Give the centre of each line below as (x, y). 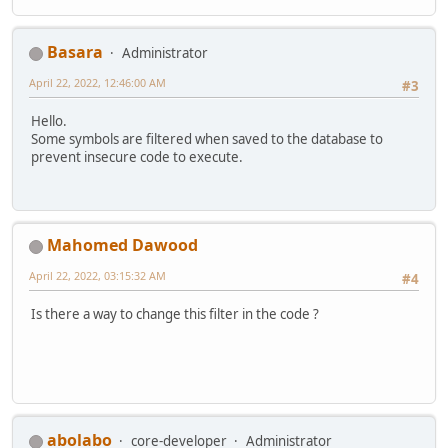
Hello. (49, 120)
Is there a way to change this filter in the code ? (175, 313)
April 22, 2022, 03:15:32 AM (97, 276)
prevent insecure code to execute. (137, 156)
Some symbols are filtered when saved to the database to (207, 138)
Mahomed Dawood (122, 245)
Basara (75, 52)
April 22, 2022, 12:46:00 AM (97, 83)
